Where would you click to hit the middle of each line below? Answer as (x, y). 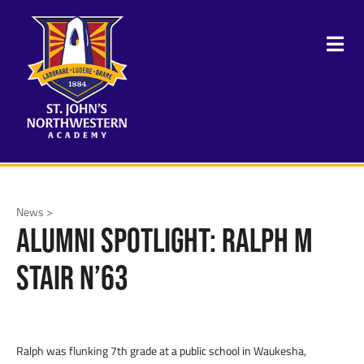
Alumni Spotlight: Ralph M (165, 240)
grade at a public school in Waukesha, (217, 351)
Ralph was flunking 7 (67, 351)
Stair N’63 (72, 277)
